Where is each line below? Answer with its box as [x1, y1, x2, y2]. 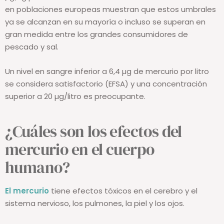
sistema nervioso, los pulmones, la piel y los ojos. [5, 198, 184, 209]
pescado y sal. [5, 41, 58, 52]
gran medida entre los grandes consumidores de [5, 29, 188, 40]
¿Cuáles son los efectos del [5, 120, 182, 143]
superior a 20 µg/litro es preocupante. [5, 91, 145, 102]
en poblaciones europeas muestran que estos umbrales [5, 4, 216, 15]
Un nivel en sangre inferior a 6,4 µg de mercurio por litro [5, 66, 209, 77]
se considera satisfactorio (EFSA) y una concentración [5, 78, 207, 89]
